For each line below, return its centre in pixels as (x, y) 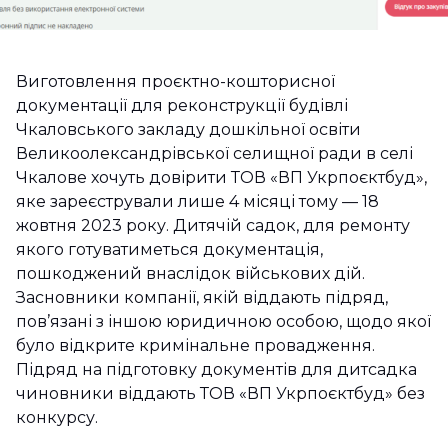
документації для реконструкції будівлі (182, 105)
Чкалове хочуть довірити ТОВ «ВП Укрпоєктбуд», (221, 177)
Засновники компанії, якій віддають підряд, (202, 297)
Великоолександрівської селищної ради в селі (214, 153)
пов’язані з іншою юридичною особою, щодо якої (223, 321)
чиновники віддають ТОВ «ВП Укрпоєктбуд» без (220, 393)
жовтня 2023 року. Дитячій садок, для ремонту (213, 225)
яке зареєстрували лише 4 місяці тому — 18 (197, 201)
